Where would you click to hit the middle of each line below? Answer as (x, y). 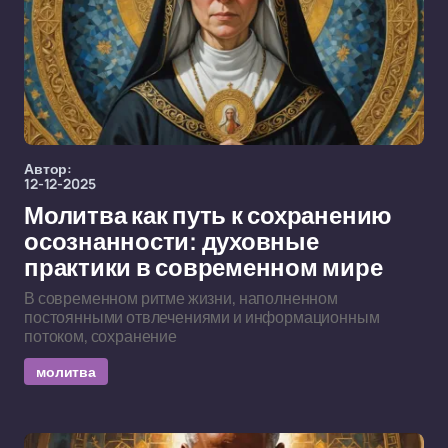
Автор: (48, 168)
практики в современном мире (203, 268)
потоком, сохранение (100, 336)
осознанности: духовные (171, 242)
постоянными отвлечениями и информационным (202, 317)
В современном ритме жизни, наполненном (181, 298)
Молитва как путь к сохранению (208, 216)
